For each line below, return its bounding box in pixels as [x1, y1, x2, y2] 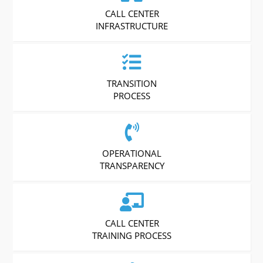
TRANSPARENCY [99, 159, 164, 171]
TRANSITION [107, 77, 157, 89]
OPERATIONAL [102, 147, 162, 159]
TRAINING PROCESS [92, 229, 172, 241]
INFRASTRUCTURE [96, 19, 168, 32]
